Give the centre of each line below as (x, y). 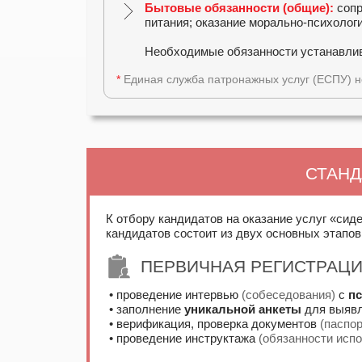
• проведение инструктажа (182, 338)
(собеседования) (288, 295)
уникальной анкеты (243, 309)
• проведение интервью (174, 295)
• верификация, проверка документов (213, 324)
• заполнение (145, 309)
